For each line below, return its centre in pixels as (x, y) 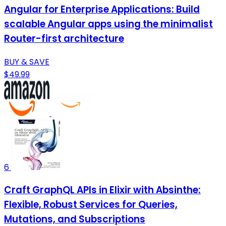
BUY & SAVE (27, 62)
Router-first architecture (64, 38)
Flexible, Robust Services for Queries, (91, 205)
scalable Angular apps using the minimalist (108, 24)
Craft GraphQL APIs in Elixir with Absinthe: (102, 190)
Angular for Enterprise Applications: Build (102, 9)
